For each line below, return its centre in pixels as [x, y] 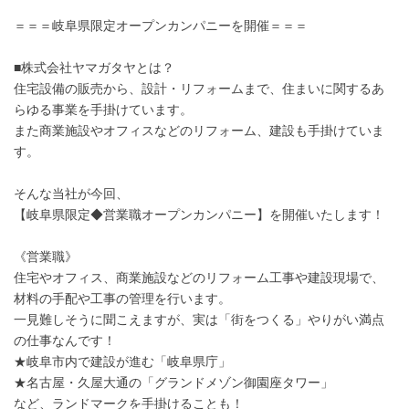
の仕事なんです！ [65, 341]
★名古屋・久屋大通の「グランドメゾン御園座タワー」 [173, 383]
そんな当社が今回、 [71, 194]
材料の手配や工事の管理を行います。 [122, 299]
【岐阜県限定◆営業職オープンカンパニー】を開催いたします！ [199, 215]
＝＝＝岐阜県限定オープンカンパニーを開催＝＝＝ [161, 26]
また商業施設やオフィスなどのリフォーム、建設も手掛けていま [199, 131]
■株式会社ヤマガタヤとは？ [94, 68]
